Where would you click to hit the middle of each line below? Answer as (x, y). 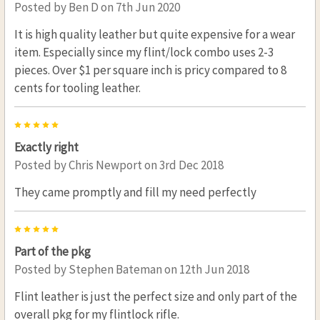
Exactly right (46, 147)
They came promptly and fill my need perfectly (135, 192)
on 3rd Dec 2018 (182, 165)
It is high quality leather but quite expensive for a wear (154, 34)
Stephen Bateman (115, 269)
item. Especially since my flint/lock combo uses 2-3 (144, 52)
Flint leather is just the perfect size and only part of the (155, 296)
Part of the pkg (52, 251)
